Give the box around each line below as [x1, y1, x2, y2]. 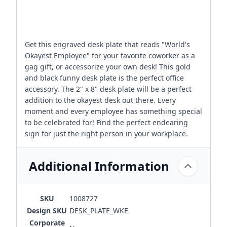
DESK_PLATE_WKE [69, 206, 128, 215]
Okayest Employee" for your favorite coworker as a [25, 51, 195, 60]
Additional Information [29, 158, 169, 174]
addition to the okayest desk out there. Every [25, 95, 176, 105]
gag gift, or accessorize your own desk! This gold [25, 62, 191, 71]
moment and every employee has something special [25, 106, 202, 116]
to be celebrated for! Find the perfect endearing [25, 118, 188, 127]
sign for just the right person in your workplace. [25, 129, 188, 138]
